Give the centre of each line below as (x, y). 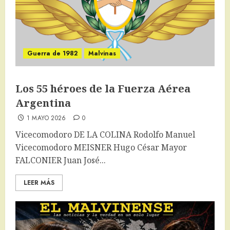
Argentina (43, 103)
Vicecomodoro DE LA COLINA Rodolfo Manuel (105, 135)
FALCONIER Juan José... (61, 160)
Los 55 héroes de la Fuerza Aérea (103, 89)
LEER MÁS (39, 183)
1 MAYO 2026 (46, 118)
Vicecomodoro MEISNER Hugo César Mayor (101, 148)
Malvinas (102, 54)
